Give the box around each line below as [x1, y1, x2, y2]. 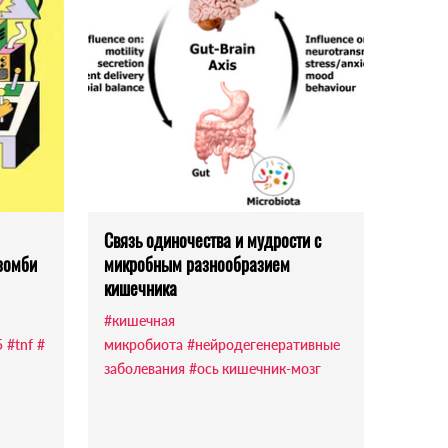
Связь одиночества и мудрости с [104, 227, 321, 254]
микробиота [104, 336, 183, 354]
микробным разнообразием [104, 251, 290, 278]
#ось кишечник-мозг [189, 360, 321, 378]
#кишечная [104, 312, 175, 330]
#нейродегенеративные [187, 336, 340, 354]
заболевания [104, 360, 185, 378]
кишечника [104, 275, 177, 302]
